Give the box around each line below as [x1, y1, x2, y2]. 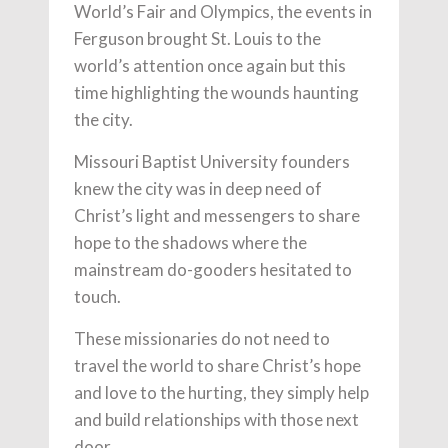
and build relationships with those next [74, 409, 359, 430]
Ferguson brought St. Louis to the [74, 28, 321, 49]
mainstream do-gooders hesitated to [74, 259, 352, 280]
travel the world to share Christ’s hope [74, 355, 361, 376]
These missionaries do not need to [74, 328, 330, 349]
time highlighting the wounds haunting [74, 82, 359, 103]
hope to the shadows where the [74, 232, 307, 253]
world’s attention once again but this [74, 55, 346, 76]
